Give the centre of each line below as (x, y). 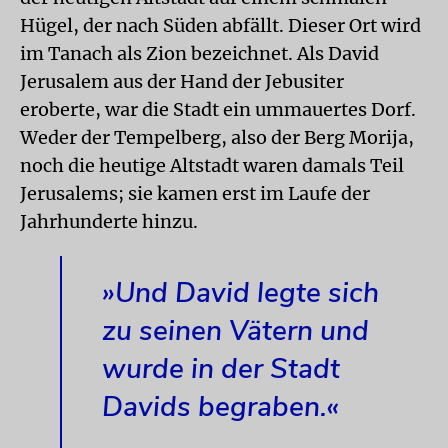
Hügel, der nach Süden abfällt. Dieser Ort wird (220, 25)
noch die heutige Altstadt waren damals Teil (212, 165)
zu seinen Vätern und (235, 330)
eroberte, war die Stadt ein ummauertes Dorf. (218, 109)
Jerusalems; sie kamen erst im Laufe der (195, 193)
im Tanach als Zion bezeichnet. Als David (199, 53)
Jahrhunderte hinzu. (109, 221)
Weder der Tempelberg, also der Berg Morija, (217, 137)
